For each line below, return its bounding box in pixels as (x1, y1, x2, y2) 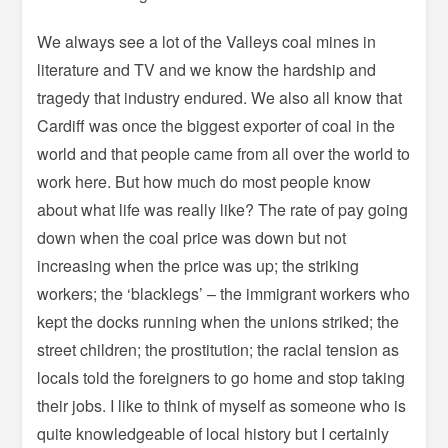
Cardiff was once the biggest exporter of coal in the (37, 113, 396, 137)
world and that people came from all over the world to (37, 141, 411, 165)
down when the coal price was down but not (37, 225, 347, 249)
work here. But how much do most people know (37, 169, 372, 193)
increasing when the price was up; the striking (37, 253, 360, 277)
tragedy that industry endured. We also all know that (37, 85, 403, 109)
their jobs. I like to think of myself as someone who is (37, 393, 407, 417)
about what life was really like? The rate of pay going (37, 197, 409, 221)
